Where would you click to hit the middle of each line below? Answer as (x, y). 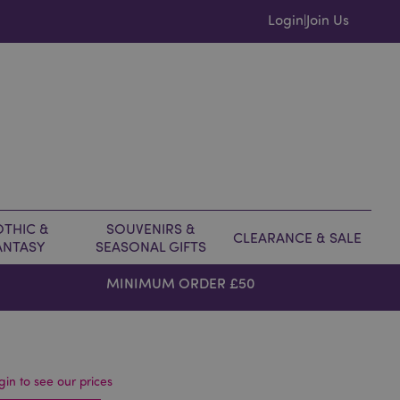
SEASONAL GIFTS (151, 246)
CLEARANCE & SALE (297, 237)
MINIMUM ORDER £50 (181, 283)
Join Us (328, 19)
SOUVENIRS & (151, 229)
